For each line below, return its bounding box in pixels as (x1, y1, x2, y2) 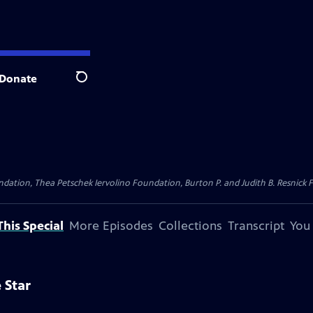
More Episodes (69, 218, 153, 233)
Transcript (228, 218, 284, 233)
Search (75, 78, 110, 92)
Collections (159, 218, 222, 233)
